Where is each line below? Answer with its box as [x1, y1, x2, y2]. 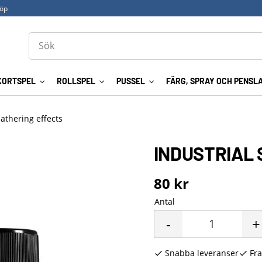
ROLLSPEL [56, 76, 95, 87]
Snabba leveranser [164, 247, 239, 258]
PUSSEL [116, 76, 145, 87]
